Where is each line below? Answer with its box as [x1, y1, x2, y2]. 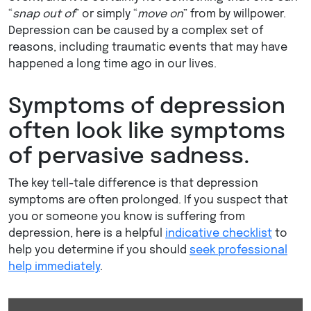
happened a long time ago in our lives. [8, 58, 217, 71]
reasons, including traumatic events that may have [8, 42, 287, 54]
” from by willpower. [183, 8, 286, 21]
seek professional [190, 244, 287, 257]
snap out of [12, 8, 75, 21]
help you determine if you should [8, 244, 190, 257]
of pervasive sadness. [8, 146, 250, 169]
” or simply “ [75, 8, 137, 21]
